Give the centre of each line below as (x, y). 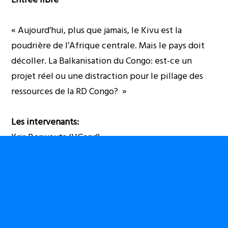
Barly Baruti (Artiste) (52, 152)
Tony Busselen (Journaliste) (66, 167)
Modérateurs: (38, 213)
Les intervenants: (45, 122)
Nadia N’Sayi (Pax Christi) (60, 183)
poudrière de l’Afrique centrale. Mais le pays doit (108, 45)
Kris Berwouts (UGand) (56, 137)
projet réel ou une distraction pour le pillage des (107, 76)
